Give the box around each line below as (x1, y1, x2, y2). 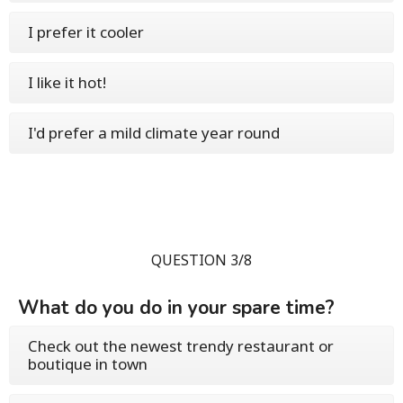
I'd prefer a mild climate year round (28, 122, 280, 144)
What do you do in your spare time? (18, 295, 335, 321)
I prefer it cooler (28, 22, 144, 43)
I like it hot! (28, 72, 106, 94)
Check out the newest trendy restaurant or (28, 336, 334, 357)
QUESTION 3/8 (151, 250, 252, 271)
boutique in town (28, 354, 148, 375)
